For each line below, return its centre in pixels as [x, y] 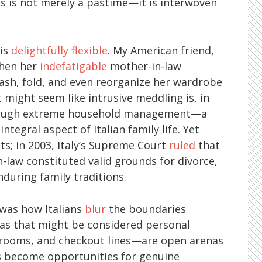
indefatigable [73, 66]
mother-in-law [144, 66]
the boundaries [146, 208]
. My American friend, [161, 50]
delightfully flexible [59, 50]
